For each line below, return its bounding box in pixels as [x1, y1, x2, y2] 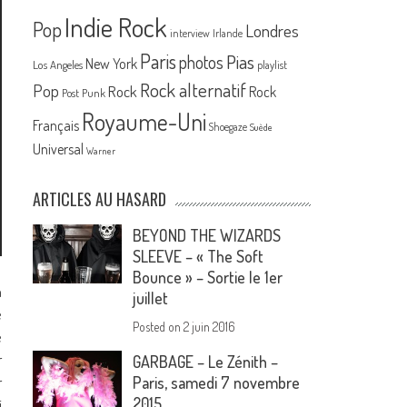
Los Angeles [33, 57, 84, 73]
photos [179, 51, 224, 74]
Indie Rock [65, 10, 168, 45]
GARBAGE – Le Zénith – [133, 352, 279, 372]
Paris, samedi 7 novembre [133, 372, 301, 393]
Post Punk [62, 85, 106, 101]
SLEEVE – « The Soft [133, 246, 264, 267]
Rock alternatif [140, 78, 247, 103]
